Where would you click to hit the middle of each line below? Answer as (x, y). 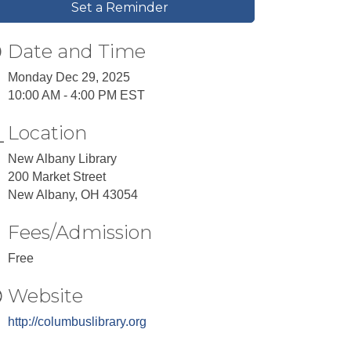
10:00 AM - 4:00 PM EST (77, 95)
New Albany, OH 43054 (73, 195)
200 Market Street (57, 177)
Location (48, 133)
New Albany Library (63, 159)
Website (46, 296)
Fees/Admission (80, 232)
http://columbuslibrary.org (78, 322)
